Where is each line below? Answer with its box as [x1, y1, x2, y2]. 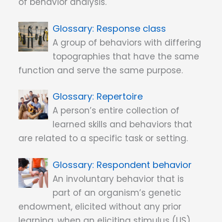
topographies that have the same [53, 50, 200, 62]
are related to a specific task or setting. [18, 132, 188, 145]
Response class [97, 22, 166, 35]
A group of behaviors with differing [53, 36, 202, 49]
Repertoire [97, 90, 143, 103]
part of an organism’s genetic [53, 186, 182, 199]
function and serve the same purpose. [18, 64, 183, 76]
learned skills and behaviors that [53, 118, 193, 131]
